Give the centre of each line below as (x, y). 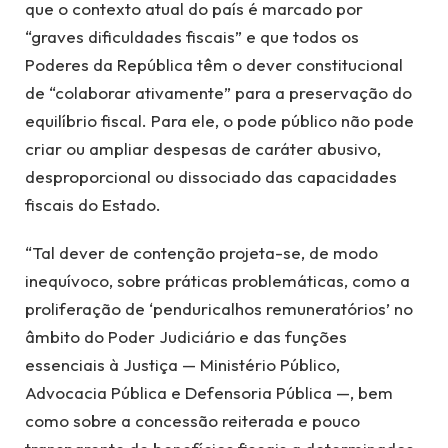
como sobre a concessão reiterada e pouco (192, 421)
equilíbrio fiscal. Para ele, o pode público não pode (219, 121)
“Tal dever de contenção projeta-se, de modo (201, 253)
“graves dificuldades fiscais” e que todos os (192, 37)
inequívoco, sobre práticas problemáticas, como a (217, 281)
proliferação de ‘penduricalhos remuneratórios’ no (219, 309)
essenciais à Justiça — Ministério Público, (182, 365)
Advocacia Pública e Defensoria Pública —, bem (209, 393)
